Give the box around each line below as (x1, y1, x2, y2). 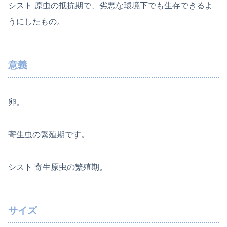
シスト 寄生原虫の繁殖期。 (8, 163, 107, 172)
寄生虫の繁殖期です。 (8, 130, 89, 139)
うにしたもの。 (8, 17, 65, 26)
